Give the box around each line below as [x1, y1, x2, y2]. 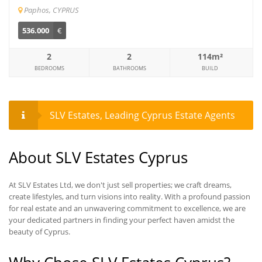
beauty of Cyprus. [9, 226, 70, 237]
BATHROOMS [112, 64, 146, 72]
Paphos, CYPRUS [24, 4, 79, 15]
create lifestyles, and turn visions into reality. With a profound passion [9, 191, 250, 202]
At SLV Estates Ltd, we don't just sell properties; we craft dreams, [9, 179, 232, 190]
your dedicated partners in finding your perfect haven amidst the [9, 214, 235, 225]
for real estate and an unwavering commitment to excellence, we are [9, 202, 246, 213]
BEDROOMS [34, 64, 64, 72]
